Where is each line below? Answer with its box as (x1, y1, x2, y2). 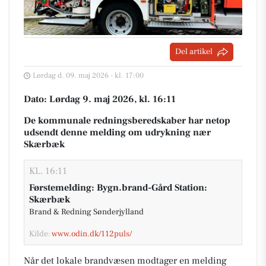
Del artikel (175, 46, 213, 57)
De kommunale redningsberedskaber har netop (24, 115, 230, 126)
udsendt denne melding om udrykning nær (24, 126, 211, 138)
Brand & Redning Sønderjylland (29, 207, 144, 217)
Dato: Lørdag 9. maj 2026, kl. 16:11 (24, 93, 176, 105)
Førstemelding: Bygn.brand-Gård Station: (29, 182, 207, 194)
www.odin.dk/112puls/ (52, 229, 132, 239)
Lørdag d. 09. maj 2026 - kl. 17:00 (33, 71, 144, 80)
